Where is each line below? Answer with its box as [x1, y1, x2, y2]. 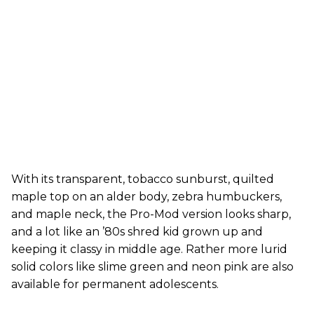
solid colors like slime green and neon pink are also [11, 260, 294, 273]
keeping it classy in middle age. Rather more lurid [11, 243, 287, 256]
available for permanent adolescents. [11, 278, 219, 291]
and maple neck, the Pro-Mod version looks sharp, [11, 207, 291, 221]
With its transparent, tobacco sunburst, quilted [11, 172, 274, 186]
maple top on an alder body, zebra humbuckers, [11, 190, 282, 203]
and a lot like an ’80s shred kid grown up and [11, 225, 263, 238]
